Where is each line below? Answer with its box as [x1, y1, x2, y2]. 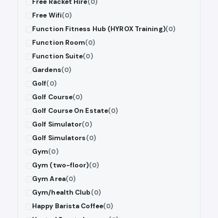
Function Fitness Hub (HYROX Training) [32, 25, 165, 34]
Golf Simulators [32, 134, 86, 143]
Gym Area [32, 175, 66, 183]
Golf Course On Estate [32, 107, 109, 115]
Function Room [32, 38, 86, 47]
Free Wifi [32, 11, 62, 20]
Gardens [32, 66, 61, 74]
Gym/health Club [32, 188, 91, 197]
